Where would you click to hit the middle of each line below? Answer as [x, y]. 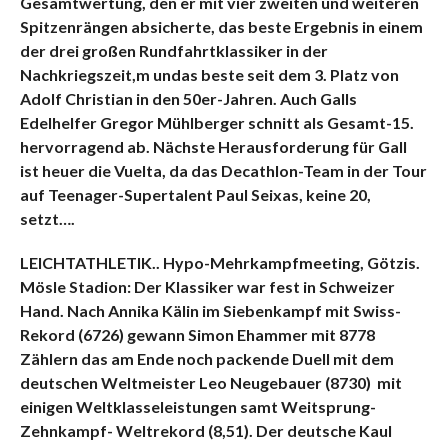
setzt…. [47, 218]
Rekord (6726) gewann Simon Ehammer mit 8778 [197, 334]
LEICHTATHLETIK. [87, 262]
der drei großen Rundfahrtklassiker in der [173, 50]
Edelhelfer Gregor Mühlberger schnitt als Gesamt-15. [216, 122]
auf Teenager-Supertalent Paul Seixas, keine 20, [195, 194]
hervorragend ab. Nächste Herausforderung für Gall [213, 146]
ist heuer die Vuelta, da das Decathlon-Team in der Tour [223, 170]
